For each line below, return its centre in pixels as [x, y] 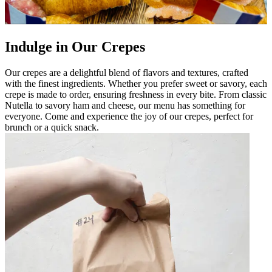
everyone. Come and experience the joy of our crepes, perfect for [129, 117]
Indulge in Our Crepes [75, 47]
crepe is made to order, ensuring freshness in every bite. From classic [136, 95]
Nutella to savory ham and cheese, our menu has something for [125, 106]
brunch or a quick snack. [52, 127]
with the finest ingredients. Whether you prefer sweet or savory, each [136, 84]
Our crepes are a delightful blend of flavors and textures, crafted [127, 73]
